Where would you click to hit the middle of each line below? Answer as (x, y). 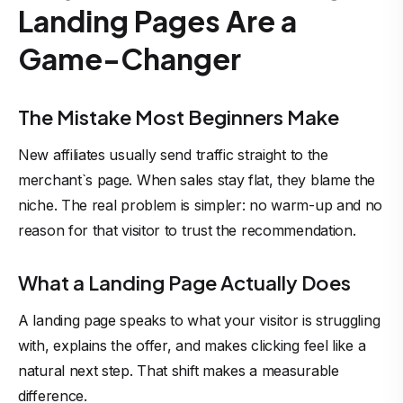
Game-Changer (130, 58)
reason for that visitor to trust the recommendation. (187, 230)
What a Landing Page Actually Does (184, 282)
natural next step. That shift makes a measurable (179, 371)
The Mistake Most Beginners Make (179, 117)
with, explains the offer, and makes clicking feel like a (192, 345)
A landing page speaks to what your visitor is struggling (199, 320)
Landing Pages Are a (157, 21)
